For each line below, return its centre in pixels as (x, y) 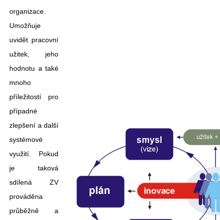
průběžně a (34, 211)
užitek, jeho (34, 54)
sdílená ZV (34, 182)
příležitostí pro (34, 97)
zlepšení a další (34, 125)
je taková (34, 168)
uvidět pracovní (34, 40)
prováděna (26, 196)
